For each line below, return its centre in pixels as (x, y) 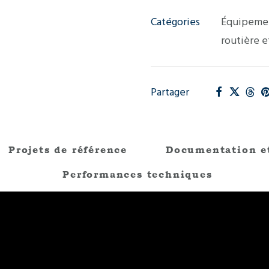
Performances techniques (138, 174)
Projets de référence (68, 150)
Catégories (175, 22)
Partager (170, 92)
